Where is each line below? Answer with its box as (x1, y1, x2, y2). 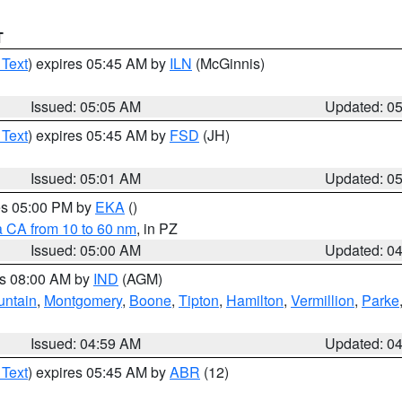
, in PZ (136, 218, 178, 239)
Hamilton (226, 290, 284, 310)
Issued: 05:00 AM (31, 240, 142, 260)
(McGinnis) (192, 53, 265, 74)
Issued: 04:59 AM (31, 333, 142, 354)
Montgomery (44, 290, 122, 310)
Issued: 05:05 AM (31, 96, 142, 117)
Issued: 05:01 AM (31, 168, 142, 188)
